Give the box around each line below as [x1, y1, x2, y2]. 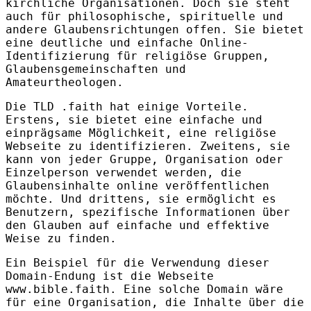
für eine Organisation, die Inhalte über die [6, 296, 304, 310]
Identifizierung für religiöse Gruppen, [6, 49, 269, 63]
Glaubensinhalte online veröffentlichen [6, 179, 269, 193]
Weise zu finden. [6, 232, 117, 246]
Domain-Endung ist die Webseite [6, 269, 214, 283]
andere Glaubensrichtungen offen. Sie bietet [6, 23, 304, 37]
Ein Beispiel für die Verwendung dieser [6, 256, 269, 270]
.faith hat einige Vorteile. [54, 100, 249, 114]
